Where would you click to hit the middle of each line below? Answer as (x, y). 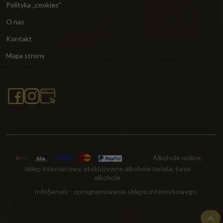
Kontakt (19, 39)
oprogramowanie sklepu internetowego (135, 192)
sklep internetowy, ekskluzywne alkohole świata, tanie (108, 169)
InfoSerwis (51, 192)
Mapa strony (25, 56)
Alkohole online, (176, 157)
